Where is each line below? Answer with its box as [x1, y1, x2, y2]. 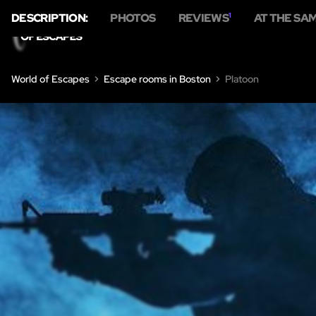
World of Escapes [11, 72, 90, 85]
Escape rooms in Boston [104, 72, 211, 85]
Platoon [225, 72, 259, 85]
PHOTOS [110, 11, 156, 25]
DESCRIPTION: [11, 11, 88, 25]
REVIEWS [178, 11, 229, 25]
